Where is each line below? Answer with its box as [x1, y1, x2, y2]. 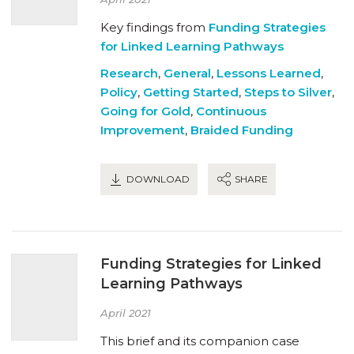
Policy [100, 84, 137, 100]
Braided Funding [190, 122, 293, 137]
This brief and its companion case [100, 333, 299, 348]
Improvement [100, 122, 185, 137]
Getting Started [143, 84, 239, 100]
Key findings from [100, 19, 209, 35]
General [164, 65, 211, 81]
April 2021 [100, 306, 151, 319]
